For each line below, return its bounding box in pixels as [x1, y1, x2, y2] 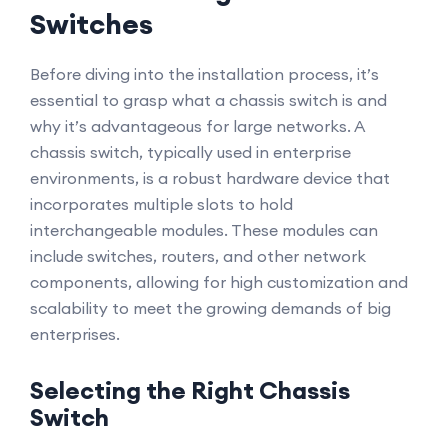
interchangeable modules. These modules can [30, 220, 378, 240]
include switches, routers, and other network [30, 246, 366, 266]
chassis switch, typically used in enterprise [30, 142, 351, 162]
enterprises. [30, 324, 120, 344]
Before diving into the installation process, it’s [30, 64, 379, 84]
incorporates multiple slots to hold [30, 194, 293, 214]
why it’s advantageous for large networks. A [30, 116, 364, 136]
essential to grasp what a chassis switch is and [30, 90, 387, 110]
